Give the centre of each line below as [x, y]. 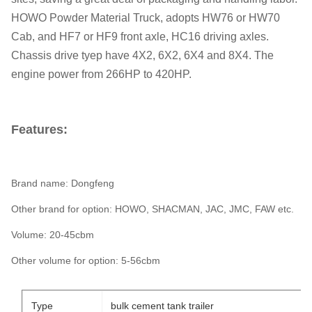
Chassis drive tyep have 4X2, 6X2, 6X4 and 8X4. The [142, 55]
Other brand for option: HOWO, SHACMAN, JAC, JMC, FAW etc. [153, 209]
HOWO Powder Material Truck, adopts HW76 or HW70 [146, 18]
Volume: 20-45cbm [53, 235]
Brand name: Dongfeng [63, 183]
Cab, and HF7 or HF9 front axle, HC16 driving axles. [140, 37]
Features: [39, 130]
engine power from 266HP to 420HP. [101, 74]
